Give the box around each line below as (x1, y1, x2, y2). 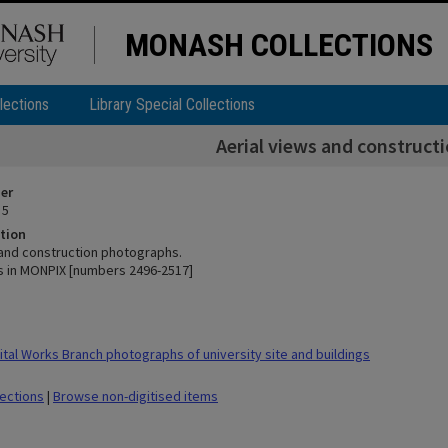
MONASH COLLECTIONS (125, 26, 433, 64)
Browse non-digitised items (53, 387, 218, 405)
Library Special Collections (89, 95, 255, 114)
